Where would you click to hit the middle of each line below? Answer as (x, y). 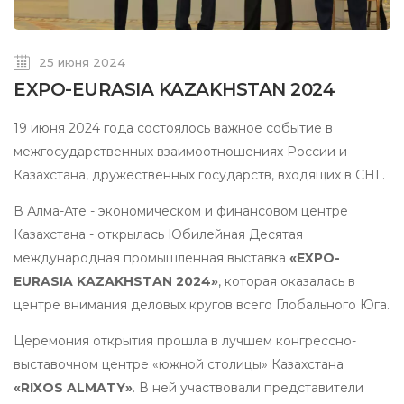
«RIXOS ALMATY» (73, 387)
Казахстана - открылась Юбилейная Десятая (158, 234)
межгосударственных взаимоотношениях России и (180, 151)
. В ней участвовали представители (248, 387)
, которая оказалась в (287, 281)
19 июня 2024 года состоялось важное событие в (173, 128)
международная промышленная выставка (151, 257)
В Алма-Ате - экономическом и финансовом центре (181, 211)
